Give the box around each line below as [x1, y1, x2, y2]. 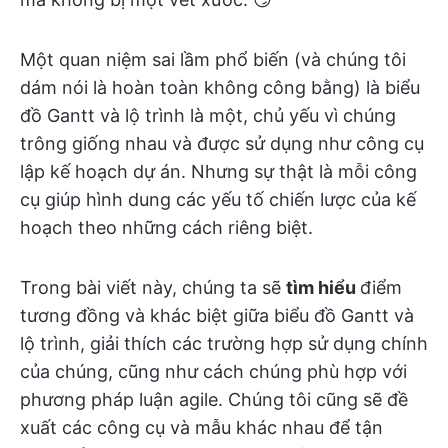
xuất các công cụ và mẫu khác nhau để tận [20, 417, 383, 438]
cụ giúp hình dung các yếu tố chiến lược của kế [20, 189, 416, 210]
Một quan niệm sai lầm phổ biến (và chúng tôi [20, 49, 406, 70]
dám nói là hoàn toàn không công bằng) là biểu [20, 77, 420, 98]
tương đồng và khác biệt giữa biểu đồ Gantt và [20, 305, 414, 326]
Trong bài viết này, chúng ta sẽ [20, 277, 286, 298]
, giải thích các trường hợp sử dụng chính [80, 333, 428, 354]
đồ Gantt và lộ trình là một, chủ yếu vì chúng [20, 105, 396, 126]
